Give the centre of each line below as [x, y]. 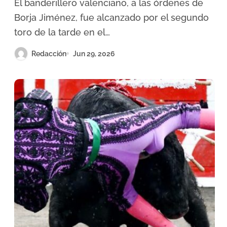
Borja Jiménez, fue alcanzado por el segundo [111, 17]
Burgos [38, 12]
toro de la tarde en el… [62, 32]
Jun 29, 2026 [94, 53]
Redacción [49, 53]
